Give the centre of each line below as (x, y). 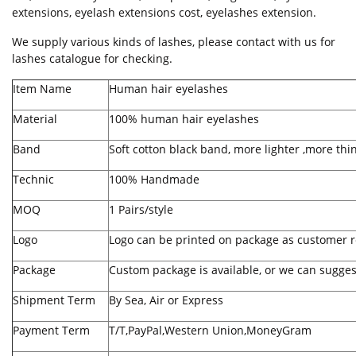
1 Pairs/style (141, 210)
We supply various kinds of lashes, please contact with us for (174, 42)
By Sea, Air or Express (166, 300)
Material (35, 119)
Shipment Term (54, 300)
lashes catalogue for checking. (92, 59)
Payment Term (51, 331)
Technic (33, 180)
